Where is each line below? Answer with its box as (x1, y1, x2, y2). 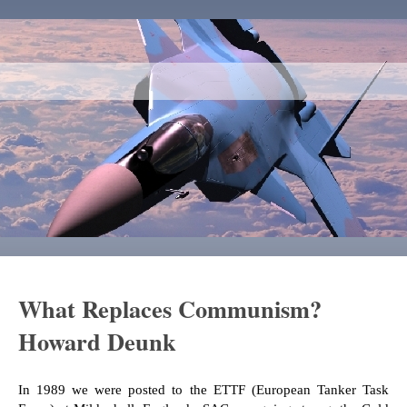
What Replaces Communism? (18, 291, 323, 326)
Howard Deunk (18, 323, 177, 359)
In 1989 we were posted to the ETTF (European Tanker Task (18, 382, 389, 397)
